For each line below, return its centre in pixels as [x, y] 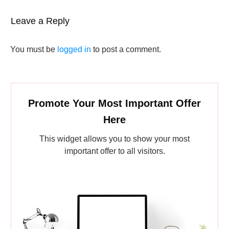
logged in [74, 49]
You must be [34, 49]
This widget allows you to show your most [114, 139]
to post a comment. [126, 49]
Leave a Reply [40, 21]
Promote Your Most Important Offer [114, 103]
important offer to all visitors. [114, 151]
